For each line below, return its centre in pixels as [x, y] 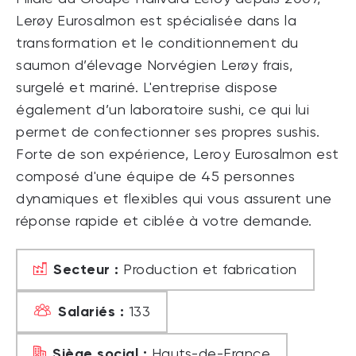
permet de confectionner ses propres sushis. [168, 133]
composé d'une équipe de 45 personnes [155, 178]
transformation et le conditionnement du [157, 44]
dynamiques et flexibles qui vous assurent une [174, 200]
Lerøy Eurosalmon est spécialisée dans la [156, 22]
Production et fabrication [208, 271]
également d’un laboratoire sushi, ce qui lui [163, 111]
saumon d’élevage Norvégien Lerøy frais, [155, 66]
